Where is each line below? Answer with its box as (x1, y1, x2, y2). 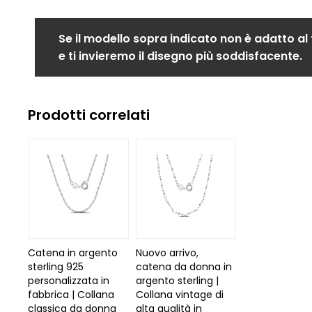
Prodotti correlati (28, 104, 150, 125)
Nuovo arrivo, (135, 246, 198, 260)
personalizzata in (28, 274, 110, 288)
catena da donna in (135, 260, 232, 274)
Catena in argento (28, 246, 118, 260)
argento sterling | (135, 274, 219, 288)
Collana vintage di (135, 288, 224, 302)
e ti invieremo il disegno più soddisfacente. (58, 47, 302, 64)
